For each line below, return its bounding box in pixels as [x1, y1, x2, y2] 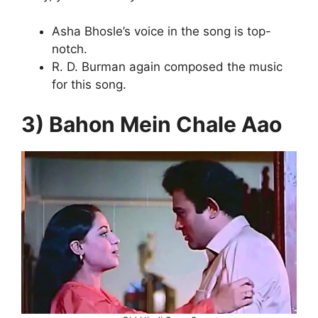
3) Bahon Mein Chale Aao [21, 111, 282, 138]
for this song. [51, 77, 126, 92]
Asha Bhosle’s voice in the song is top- [51, 23, 271, 38]
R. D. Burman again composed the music [51, 59, 283, 74]
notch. [51, 41, 87, 56]
